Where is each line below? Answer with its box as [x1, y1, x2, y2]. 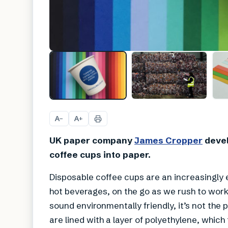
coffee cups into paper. [49, 149, 151, 160]
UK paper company [49, 135, 134, 146]
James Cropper [134, 135, 203, 146]
